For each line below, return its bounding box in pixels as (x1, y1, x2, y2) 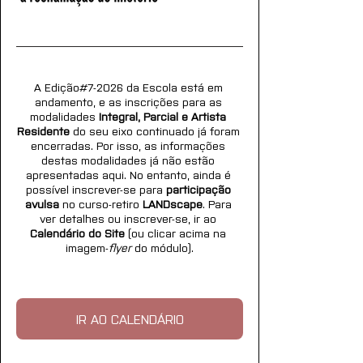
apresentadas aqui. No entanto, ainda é (25, 167, 234, 181)
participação (165, 181, 234, 196)
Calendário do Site (30, 225, 125, 240)
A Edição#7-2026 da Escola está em (33, 79, 226, 94)
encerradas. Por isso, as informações (31, 138, 228, 152)
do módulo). (131, 240, 194, 254)
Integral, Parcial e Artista (99, 109, 229, 123)
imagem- (66, 240, 109, 254)
